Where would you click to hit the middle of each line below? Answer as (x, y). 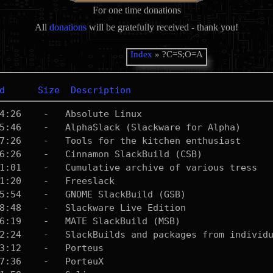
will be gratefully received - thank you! (162, 27)
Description (101, 90)
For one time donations (136, 10)
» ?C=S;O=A (178, 54)
